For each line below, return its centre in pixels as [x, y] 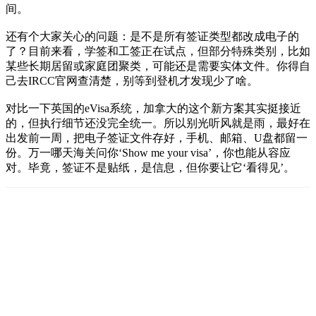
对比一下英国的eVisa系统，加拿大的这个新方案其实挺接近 [153, 108]
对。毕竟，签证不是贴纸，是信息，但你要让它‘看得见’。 [150, 167]
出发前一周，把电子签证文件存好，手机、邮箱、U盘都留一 [157, 138]
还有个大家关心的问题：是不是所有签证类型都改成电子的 [152, 36]
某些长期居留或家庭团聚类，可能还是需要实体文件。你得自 [158, 66]
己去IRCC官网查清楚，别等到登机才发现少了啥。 [132, 80]
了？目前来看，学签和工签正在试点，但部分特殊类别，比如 [158, 51]
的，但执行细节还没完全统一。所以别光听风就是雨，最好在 [158, 123]
